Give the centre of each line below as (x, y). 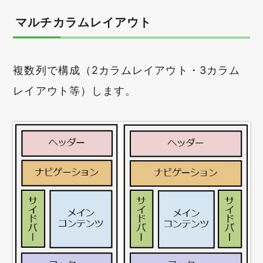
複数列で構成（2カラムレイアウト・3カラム (127, 70)
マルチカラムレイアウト (84, 23)
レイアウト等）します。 (75, 90)
